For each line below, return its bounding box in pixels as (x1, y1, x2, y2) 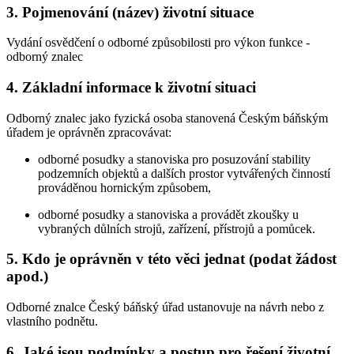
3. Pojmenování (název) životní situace (6, 3, 254, 21)
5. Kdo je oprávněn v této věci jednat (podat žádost (6, 250, 337, 268)
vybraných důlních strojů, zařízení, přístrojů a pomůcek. (38, 221, 315, 235)
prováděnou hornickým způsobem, (38, 180, 211, 194)
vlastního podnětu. (6, 314, 98, 329)
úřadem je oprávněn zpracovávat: (6, 125, 171, 139)
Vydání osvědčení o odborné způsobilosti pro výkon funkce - (6, 36, 310, 50)
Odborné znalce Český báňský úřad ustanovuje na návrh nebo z (6, 300, 324, 314)
